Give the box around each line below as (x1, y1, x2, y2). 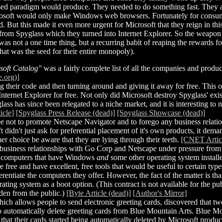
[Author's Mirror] (133, 188, 187, 197)
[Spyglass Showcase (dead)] (117, 108, 205, 117)
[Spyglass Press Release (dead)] (16, 108, 115, 117)
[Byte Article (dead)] (66, 188, 131, 197)
